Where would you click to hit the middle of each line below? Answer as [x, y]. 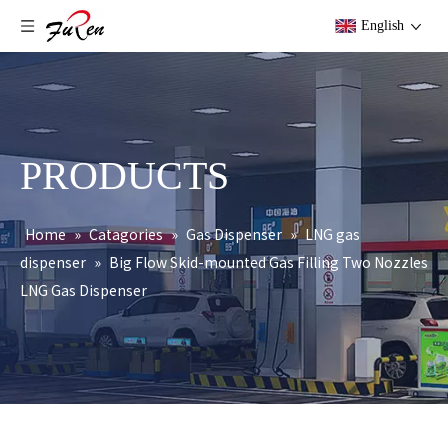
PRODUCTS [124, 175]
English [382, 25]
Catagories [126, 234]
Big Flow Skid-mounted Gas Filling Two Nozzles [268, 262]
